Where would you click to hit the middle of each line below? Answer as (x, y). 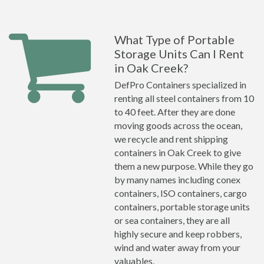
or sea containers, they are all (172, 220)
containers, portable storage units (182, 207)
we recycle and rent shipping (171, 139)
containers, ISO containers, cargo (181, 193)
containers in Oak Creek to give (178, 152)
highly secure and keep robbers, (178, 234)
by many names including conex (177, 179)
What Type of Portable (174, 39)
